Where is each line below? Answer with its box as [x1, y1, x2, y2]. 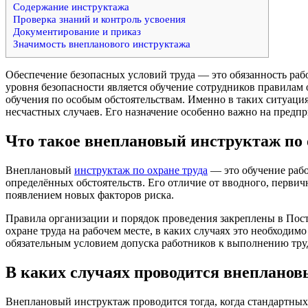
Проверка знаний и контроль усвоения [13, 13, 186, 25]
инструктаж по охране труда [74, 164, 208, 176]
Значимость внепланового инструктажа [13, 38, 193, 50]
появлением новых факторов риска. [5, 188, 177, 201]
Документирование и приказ [13, 25, 144, 38]
